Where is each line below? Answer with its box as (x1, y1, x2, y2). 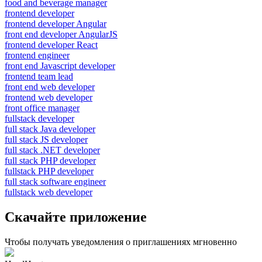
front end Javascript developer (5, 60, 115, 71)
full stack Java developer (5, 123, 95, 134)
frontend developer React (5, 39, 98, 50)
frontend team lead (5, 71, 73, 81)
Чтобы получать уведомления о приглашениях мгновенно (5, 236, 237, 247)
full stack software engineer (5, 176, 106, 187)
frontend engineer (5, 50, 70, 60)
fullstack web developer (5, 187, 92, 197)
